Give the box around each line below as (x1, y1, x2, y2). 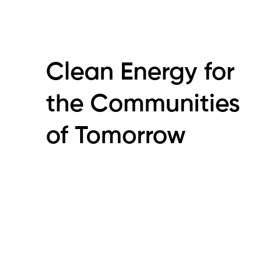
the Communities (46, 92, 240, 117)
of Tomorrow (46, 124, 186, 149)
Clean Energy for (46, 60, 235, 85)
